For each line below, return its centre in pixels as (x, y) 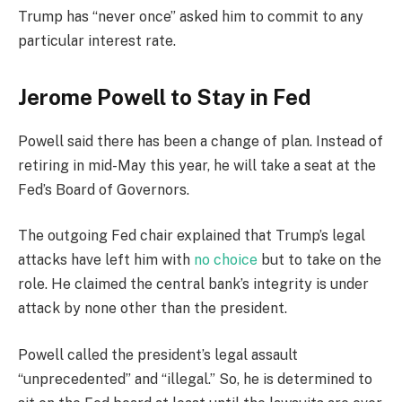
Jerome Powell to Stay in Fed (164, 96)
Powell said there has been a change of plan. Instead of (201, 141)
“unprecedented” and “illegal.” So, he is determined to (195, 379)
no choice (226, 260)
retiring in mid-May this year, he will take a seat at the (197, 165)
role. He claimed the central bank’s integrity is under (193, 284)
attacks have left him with (106, 260)
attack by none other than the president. (153, 309)
